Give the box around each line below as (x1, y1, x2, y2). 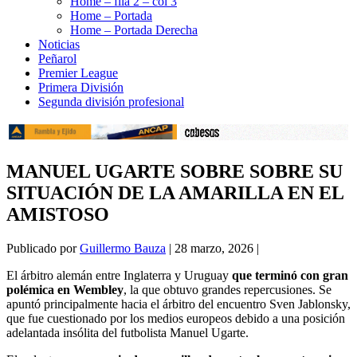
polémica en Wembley (6, 283, 124, 297)
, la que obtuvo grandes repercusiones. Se (124, 283, 331, 297)
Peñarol (38, 51, 76, 65)
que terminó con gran (229, 269, 348, 283)
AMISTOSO (6, 204, 109, 226)
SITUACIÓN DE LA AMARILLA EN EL (6, 182, 343, 204)
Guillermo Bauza (80, 241, 166, 256)
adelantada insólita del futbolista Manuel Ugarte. (6, 326, 249, 340)
